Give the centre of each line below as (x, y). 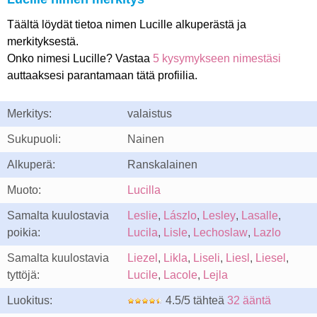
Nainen (146, 139)
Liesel (271, 258)
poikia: (24, 232)
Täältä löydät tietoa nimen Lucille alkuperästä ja (127, 24)
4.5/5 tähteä (195, 300)
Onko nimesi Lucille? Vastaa (80, 58)
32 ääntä (249, 300)
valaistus (150, 114)
